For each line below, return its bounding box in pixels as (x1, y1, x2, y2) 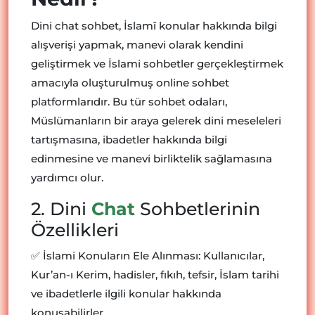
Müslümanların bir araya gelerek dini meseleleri (31, 113, 281, 127)
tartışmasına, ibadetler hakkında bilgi (31, 132, 227, 146)
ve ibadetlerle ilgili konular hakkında (31, 286, 221, 300)
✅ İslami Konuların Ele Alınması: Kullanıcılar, (31, 248, 264, 262)
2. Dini (31, 198, 91, 219)
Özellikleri (31, 219, 119, 240)
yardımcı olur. (31, 170, 103, 184)
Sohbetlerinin (135, 198, 260, 219)
